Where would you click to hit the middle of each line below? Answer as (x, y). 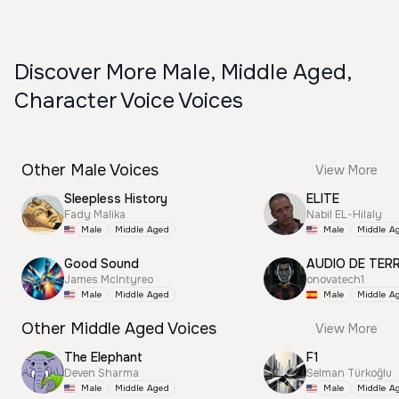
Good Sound (102, 264)
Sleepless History (116, 199)
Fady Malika (95, 215)
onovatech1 (335, 280)
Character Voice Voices (129, 101)
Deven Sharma (102, 373)
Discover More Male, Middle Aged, (183, 72)
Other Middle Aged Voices (119, 329)
